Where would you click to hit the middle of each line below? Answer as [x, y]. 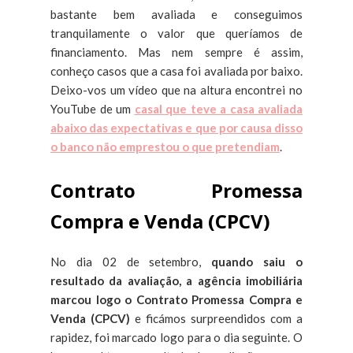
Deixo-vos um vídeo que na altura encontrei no [176, 89]
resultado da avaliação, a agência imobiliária [176, 280]
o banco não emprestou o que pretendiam [165, 146]
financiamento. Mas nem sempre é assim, [176, 52]
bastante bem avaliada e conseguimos [176, 14]
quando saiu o [257, 261]
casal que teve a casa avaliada [218, 108]
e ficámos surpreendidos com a [216, 318]
